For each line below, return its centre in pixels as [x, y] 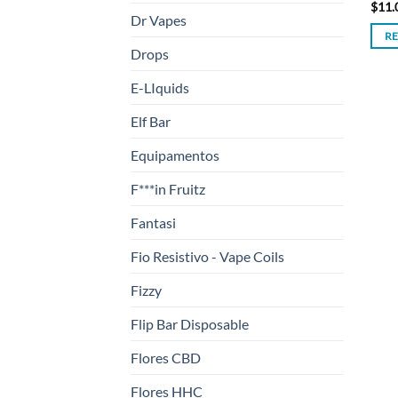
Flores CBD [166, 358]
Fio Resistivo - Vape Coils [207, 257]
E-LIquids [160, 88]
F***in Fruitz [168, 189]
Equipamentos [175, 155]
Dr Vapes [159, 20]
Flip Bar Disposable [190, 324]
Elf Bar [151, 122]
